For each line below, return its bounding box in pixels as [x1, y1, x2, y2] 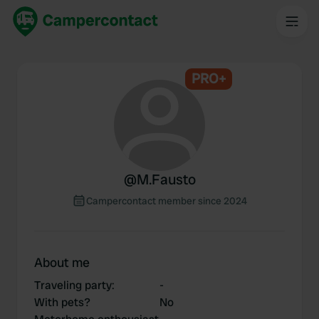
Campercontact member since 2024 [86, 194, 247, 207]
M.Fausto [136, 170, 196, 189]
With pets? [34, 295, 90, 310]
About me [34, 254, 90, 271]
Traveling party [34, 278, 112, 293]
